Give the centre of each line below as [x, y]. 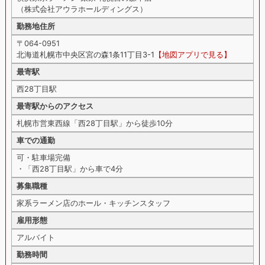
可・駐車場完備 [43, 158]
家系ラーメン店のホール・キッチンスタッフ [93, 203]
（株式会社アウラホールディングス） [82, 9]
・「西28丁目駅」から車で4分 [70, 169]
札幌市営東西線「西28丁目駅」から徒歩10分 [94, 123]
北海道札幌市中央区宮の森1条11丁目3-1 [85, 55]
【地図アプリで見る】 [193, 55]
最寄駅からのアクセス [55, 106]
